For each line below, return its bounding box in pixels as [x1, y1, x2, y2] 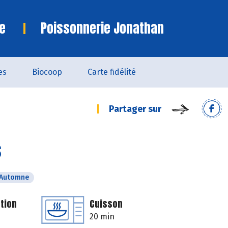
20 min [90, 212, 115, 221]
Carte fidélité [88, 67, 136, 77]
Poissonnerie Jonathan [41, 19, 164, 38]
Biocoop [32, 67, 62, 77]
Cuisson [90, 197, 123, 211]
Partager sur [109, 103, 161, 115]
